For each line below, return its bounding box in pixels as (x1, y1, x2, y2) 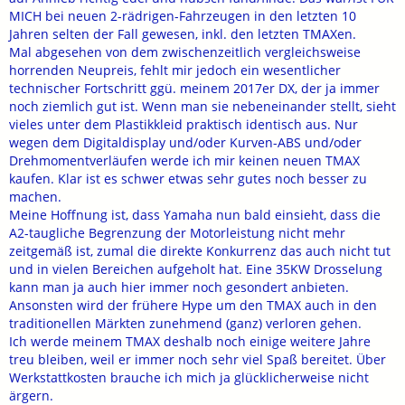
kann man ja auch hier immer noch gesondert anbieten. (9, 278, 349, 296)
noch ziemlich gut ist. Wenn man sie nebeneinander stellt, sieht (9, 98, 396, 115)
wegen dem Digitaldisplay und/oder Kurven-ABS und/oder (9, 134, 362, 151)
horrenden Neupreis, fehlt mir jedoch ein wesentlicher (9, 61, 341, 79)
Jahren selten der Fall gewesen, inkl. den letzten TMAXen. (9, 25, 356, 42)
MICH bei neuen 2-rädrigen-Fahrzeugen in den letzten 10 (9, 7, 356, 24)
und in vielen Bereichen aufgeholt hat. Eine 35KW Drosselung (9, 260, 382, 278)
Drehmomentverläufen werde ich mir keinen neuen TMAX (9, 152, 360, 169)
